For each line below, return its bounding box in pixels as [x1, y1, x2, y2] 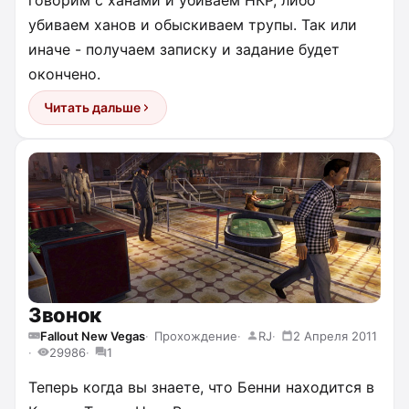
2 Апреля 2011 [293, 328, 377, 343]
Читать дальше [44, 99, 141, 115]
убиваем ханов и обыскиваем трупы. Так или [28, 15, 357, 34]
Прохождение [154, 328, 237, 343]
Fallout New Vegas [40, 328, 145, 343]
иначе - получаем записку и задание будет [28, 39, 340, 58]
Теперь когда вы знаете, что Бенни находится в [28, 377, 374, 396]
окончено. [28, 64, 100, 83]
